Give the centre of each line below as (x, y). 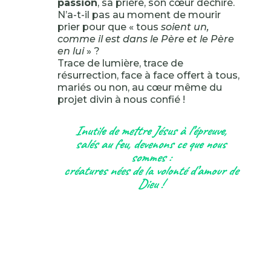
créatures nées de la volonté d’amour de (150, 171)
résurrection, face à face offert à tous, (148, 75)
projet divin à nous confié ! (121, 100)
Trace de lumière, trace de (120, 63)
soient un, (185, 27)
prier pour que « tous (109, 27)
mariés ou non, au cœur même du (139, 87)
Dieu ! (150, 184)
